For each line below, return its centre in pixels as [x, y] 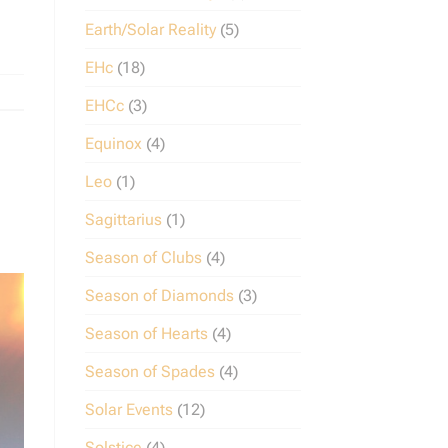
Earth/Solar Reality [150, 29]
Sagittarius [123, 219]
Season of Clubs [143, 257]
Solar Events [128, 409]
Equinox [113, 143]
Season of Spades [149, 371]
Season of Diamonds [159, 295]
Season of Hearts [146, 333]
